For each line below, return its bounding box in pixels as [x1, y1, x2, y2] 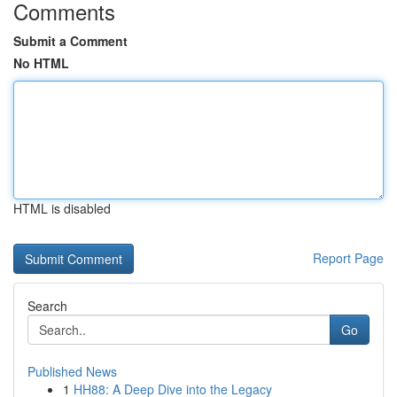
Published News [27, 362, 117, 380]
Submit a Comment [13, 32, 128, 50]
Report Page [313, 249, 384, 267]
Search [27, 297, 67, 315]
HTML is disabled [13, 199, 111, 217]
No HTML [13, 54, 69, 72]
